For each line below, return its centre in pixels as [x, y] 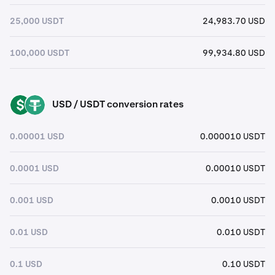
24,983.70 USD [234, 21]
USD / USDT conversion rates [118, 104]
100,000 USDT [40, 52]
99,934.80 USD [234, 52]
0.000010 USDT [233, 136]
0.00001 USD [37, 136]
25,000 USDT [37, 21]
